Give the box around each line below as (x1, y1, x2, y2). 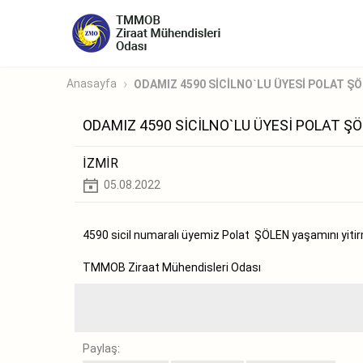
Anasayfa (66, 77, 117, 91)
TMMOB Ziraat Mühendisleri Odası (83, 260, 261, 274)
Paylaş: (83, 341, 120, 355)
